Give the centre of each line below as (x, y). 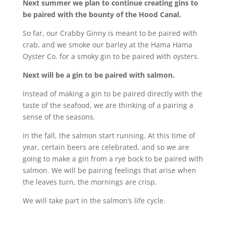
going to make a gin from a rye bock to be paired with (113, 159)
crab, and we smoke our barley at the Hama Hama (107, 45)
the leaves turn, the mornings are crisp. (90, 182)
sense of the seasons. (59, 117)
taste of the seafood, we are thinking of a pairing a (108, 105)
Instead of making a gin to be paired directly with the (112, 94)
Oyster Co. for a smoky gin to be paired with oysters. (111, 56)
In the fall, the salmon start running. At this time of (109, 135)
